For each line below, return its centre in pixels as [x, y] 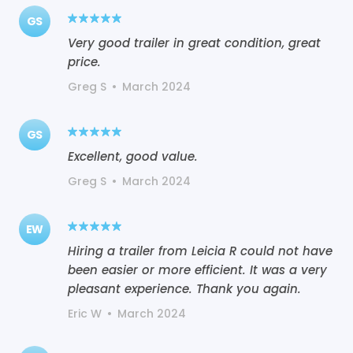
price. [84, 61]
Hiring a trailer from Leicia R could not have [200, 251]
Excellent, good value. [133, 156]
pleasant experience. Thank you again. [184, 288]
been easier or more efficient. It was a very [197, 269]
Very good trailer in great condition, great [194, 43]
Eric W [85, 313]
